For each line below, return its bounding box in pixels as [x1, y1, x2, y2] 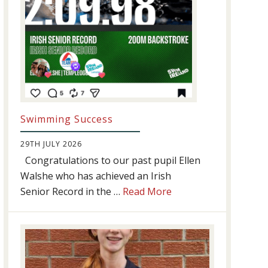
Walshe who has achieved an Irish [20, 169, 172, 183]
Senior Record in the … [20, 185, 123, 199]
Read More [123, 185, 172, 199]
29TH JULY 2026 [20, 139, 83, 150]
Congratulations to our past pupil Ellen [20, 154, 201, 167]
